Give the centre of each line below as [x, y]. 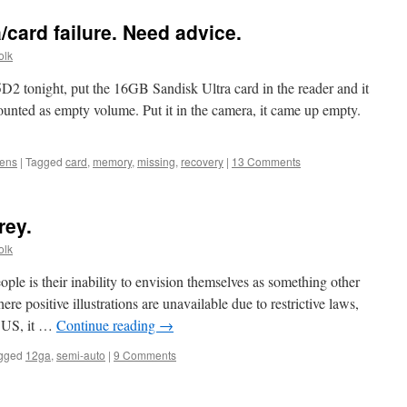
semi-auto [81, 355]
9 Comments [145, 355]
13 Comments [266, 161]
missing [156, 161]
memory [112, 161]
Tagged [44, 161]
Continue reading [108, 325]
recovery [202, 161]
